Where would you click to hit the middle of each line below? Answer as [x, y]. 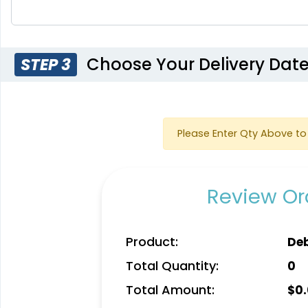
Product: [152, 242]
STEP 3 [46, 64]
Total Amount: [170, 290]
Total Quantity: [172, 266]
